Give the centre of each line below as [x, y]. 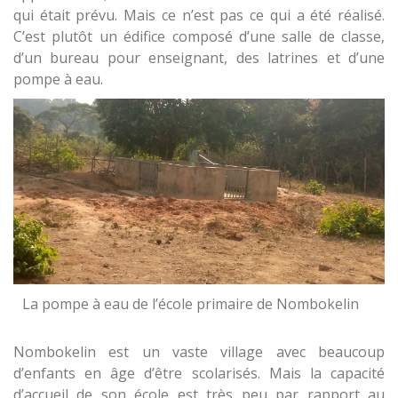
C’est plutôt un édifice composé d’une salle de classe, [199, 36]
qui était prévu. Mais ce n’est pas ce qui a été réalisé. [199, 15]
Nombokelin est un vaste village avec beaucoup [199, 351]
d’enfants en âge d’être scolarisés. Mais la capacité [199, 373]
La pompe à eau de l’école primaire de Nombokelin [191, 303]
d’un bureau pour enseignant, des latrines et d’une [199, 57]
